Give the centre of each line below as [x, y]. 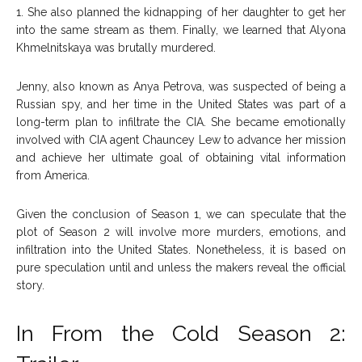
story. [30, 285]
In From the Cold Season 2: [181, 333]
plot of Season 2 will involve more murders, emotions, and [181, 232]
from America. [53, 175]
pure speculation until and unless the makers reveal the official [181, 267]
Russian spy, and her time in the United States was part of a [181, 104]
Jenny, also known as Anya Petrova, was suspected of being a [181, 86]
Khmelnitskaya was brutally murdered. [116, 47]
